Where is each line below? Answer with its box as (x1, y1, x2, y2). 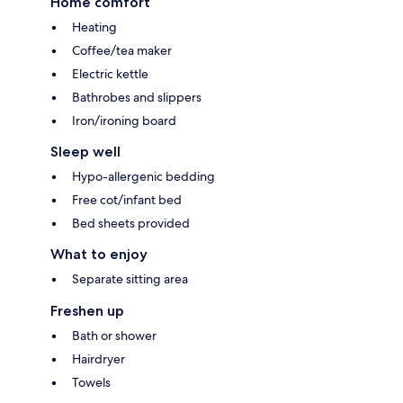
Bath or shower (72, 327, 157, 344)
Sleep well (50, 142, 121, 160)
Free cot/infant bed (72, 191, 182, 208)
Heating (72, 18, 117, 35)
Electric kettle (72, 65, 148, 82)
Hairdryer (72, 350, 125, 367)
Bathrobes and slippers (72, 88, 201, 105)
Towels (72, 373, 111, 390)
